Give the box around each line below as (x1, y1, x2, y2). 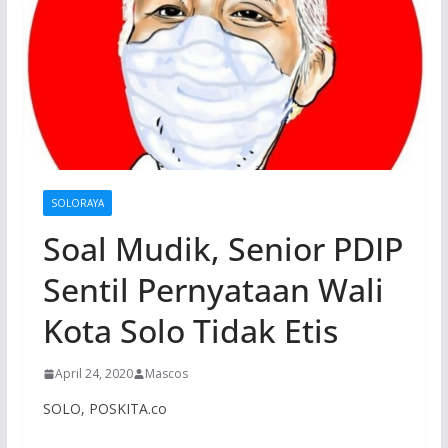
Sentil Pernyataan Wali (42, 268, 384, 312)
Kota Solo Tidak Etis (42, 309, 338, 353)
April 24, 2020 (54, 365, 133, 383)
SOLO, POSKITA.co (42, 399, 167, 419)
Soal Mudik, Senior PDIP (42, 227, 403, 271)
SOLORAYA (50, 196, 104, 211)
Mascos (144, 365, 188, 383)
